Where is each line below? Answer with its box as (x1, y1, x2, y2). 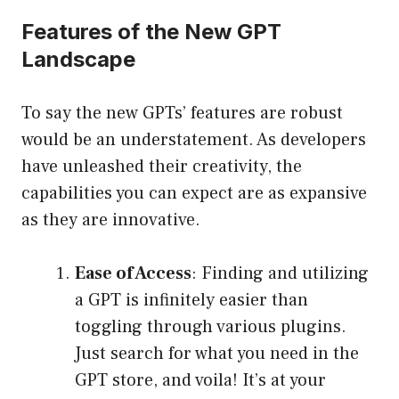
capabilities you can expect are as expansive (21, 182, 367, 206)
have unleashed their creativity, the (21, 155, 302, 179)
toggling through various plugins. (75, 315, 346, 339)
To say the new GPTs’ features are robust (21, 102, 343, 126)
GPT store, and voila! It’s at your (75, 369, 326, 393)
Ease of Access (75, 262, 191, 286)
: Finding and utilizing (191, 262, 369, 286)
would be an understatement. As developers (21, 128, 366, 152)
